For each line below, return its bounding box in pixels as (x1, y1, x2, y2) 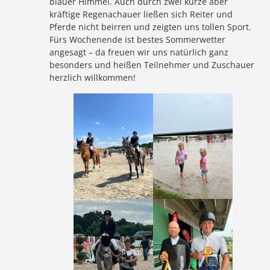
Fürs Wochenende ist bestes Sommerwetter (49, 33, 226, 45)
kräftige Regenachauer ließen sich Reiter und (49, 8, 233, 20)
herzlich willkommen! (49, 71, 136, 83)
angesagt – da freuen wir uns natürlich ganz (49, 46, 229, 58)
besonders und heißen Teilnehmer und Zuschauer (49, 58, 255, 71)
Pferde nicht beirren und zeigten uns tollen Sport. (49, 20, 252, 33)
